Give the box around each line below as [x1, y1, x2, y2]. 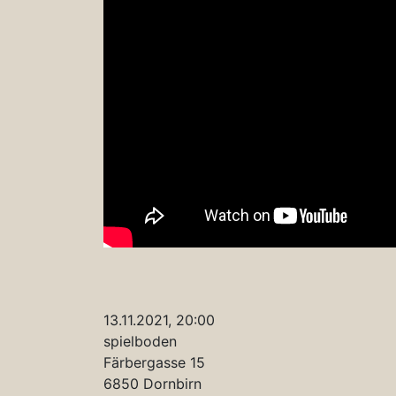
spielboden [103, 331, 177, 350]
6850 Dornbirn [103, 374, 202, 392]
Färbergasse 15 [103, 353, 205, 371]
